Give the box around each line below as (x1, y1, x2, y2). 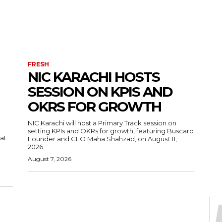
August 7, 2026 (28, 155, 71, 163)
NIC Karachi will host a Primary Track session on (28, 119, 176, 127)
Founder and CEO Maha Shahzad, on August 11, (28, 135, 177, 143)
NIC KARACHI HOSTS (28, 68, 160, 86)
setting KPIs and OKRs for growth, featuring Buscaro (28, 127, 194, 135)
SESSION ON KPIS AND (28, 83, 172, 101)
